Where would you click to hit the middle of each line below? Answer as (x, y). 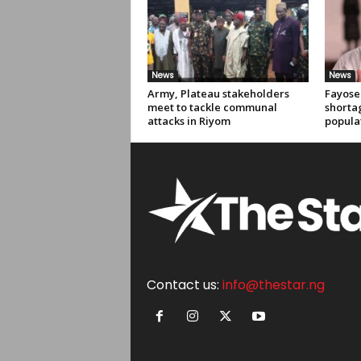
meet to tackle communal (212, 107)
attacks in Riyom (189, 121)
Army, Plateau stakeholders (218, 93)
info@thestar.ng (273, 285)
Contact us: (184, 285)
